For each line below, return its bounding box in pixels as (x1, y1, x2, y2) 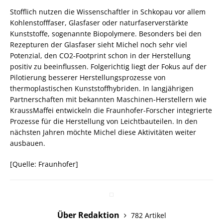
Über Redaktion (57, 210, 121, 221)
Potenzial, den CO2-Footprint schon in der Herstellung (10, 51, 191, 60)
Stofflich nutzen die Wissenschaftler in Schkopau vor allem (10, 7, 206, 16)
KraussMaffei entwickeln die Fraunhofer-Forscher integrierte (10, 106, 212, 115)
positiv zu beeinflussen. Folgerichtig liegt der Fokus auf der (10, 62, 207, 71)
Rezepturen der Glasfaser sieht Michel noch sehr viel (10, 40, 187, 49)
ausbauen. (10, 138, 45, 148)
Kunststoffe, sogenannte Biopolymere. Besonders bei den (10, 29, 202, 38)
